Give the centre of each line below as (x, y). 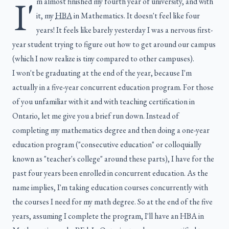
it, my (46, 16)
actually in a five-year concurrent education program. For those (113, 87)
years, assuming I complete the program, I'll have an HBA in (108, 216)
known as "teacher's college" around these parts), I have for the (113, 159)
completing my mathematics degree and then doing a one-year (111, 130)
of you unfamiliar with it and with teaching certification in (104, 102)
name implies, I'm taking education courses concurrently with (110, 188)
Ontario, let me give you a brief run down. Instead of (96, 116)
